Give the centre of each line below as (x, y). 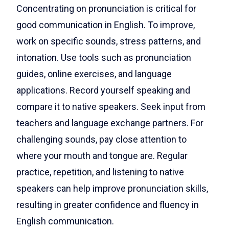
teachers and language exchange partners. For (110, 123)
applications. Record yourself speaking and (103, 90)
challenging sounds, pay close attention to (101, 140)
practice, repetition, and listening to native (100, 172)
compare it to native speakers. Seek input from (111, 107)
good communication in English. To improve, (106, 25)
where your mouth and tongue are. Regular (102, 156)
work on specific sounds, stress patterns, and (109, 41)
